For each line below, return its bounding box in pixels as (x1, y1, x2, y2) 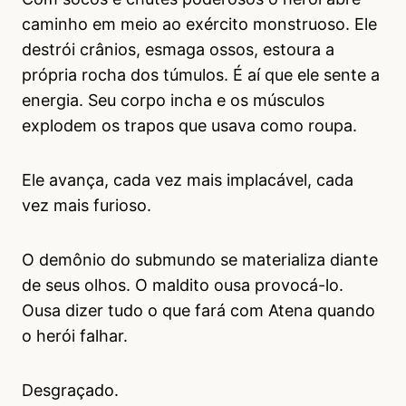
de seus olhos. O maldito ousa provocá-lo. (22, 275, 343, 295)
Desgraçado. (22, 380, 119, 400)
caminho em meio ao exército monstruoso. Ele (22, 14, 377, 34)
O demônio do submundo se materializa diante (22, 249, 378, 269)
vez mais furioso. (22, 195, 151, 215)
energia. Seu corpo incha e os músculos (22, 90, 324, 110)
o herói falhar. (22, 325, 128, 345)
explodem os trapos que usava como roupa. (22, 115, 357, 135)
